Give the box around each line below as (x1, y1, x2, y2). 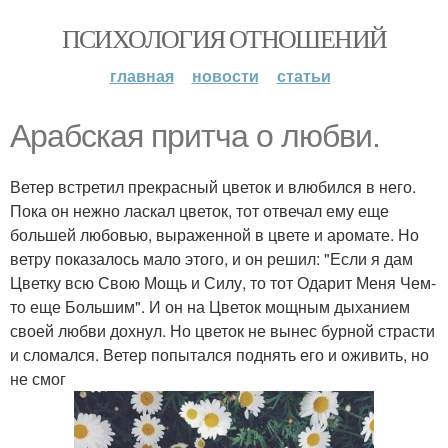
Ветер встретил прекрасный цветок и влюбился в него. (10, 175, 416, 198)
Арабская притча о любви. (10, 118, 380, 154)
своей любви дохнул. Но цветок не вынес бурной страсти (10, 319, 435, 342)
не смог (10, 367, 66, 390)
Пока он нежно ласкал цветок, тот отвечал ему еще (10, 199, 389, 222)
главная (109, 64, 174, 87)
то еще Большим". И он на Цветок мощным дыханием (10, 295, 410, 318)
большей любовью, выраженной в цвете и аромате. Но (10, 223, 419, 246)
